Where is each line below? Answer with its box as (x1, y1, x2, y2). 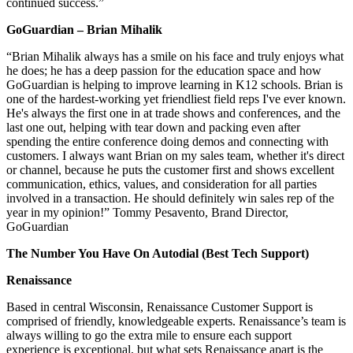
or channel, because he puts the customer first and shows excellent (6, 162, 334, 176)
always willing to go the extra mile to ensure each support (6, 328, 292, 342)
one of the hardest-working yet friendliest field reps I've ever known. (6, 91, 346, 106)
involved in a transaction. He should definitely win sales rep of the (6, 191, 334, 205)
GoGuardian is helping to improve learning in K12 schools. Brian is (6, 77, 343, 91)
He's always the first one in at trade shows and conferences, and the (6, 106, 340, 120)
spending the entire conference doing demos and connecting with (6, 134, 329, 148)
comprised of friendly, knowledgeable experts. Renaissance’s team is (6, 314, 346, 328)
